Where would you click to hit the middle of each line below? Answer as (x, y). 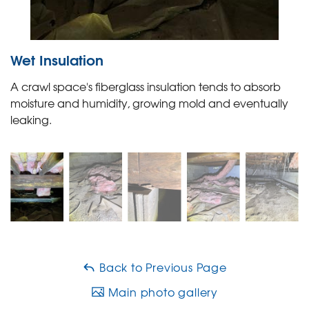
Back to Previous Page (161, 267)
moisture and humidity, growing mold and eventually (149, 103)
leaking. (31, 119)
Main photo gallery (161, 292)
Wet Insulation (57, 59)
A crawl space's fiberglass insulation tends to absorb (146, 86)
